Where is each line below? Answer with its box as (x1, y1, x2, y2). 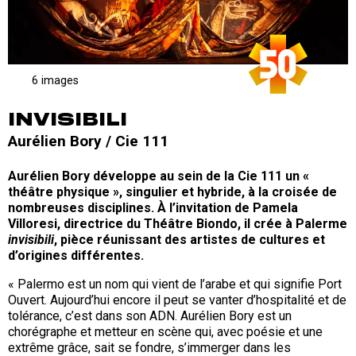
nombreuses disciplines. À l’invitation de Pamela (8, 200, 298, 216)
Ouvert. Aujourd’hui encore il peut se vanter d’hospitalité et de (8, 292, 346, 308)
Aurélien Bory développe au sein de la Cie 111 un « (8, 168, 309, 184)
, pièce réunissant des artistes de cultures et (54, 232, 325, 248)
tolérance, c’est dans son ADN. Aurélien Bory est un (8, 308, 292, 324)
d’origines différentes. (8, 248, 144, 264)
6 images (32, 74, 79, 88)
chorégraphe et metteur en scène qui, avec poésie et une (8, 324, 323, 340)
